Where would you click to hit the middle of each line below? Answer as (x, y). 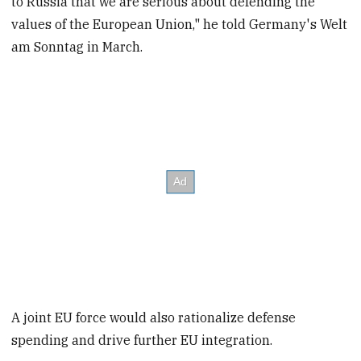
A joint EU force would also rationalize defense (154, 317)
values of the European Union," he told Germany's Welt (180, 24)
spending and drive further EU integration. (142, 340)
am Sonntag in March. (77, 46)
